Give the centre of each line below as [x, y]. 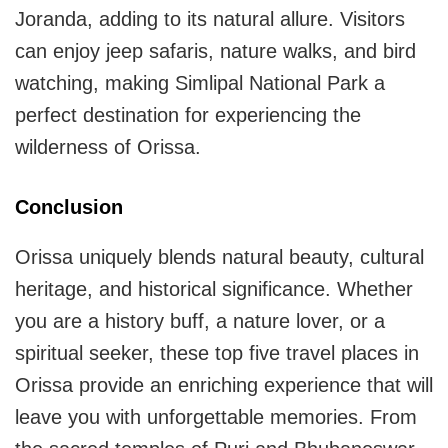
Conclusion [69, 207]
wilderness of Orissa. [108, 147]
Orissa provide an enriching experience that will [224, 385]
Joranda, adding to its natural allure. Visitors [210, 19]
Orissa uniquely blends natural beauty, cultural [219, 257]
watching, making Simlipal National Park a [200, 83]
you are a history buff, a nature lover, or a [200, 321]
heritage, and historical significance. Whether [214, 289]
